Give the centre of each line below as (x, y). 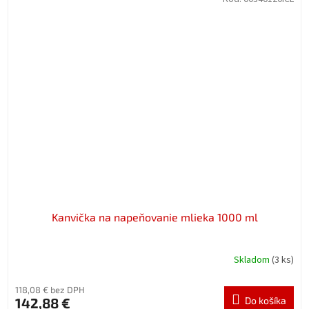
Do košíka (266, 300)
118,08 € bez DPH (50, 289)
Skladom (253, 260)
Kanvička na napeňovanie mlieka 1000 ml (154, 217)
